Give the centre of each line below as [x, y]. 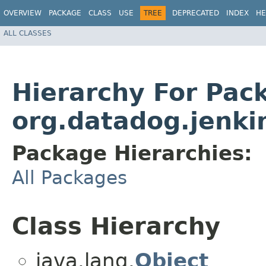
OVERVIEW [23, 13]
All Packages [69, 178]
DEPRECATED [196, 13]
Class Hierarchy [116, 227]
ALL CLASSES [28, 33]
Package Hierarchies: [132, 153]
